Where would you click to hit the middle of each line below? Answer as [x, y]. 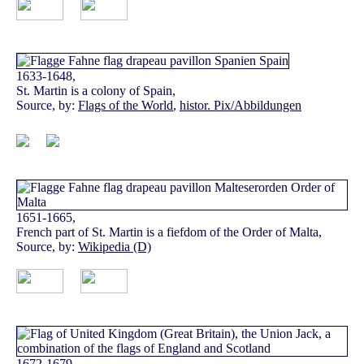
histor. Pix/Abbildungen [240, 106]
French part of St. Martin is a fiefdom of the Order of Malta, [169, 232]
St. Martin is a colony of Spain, [96, 91]
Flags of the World [126, 106]
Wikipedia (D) [115, 247]
